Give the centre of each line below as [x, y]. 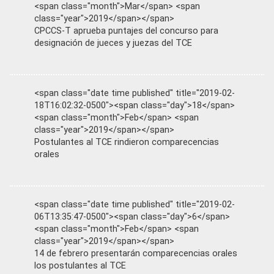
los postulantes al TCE [80, 265]
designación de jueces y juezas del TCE [113, 43]
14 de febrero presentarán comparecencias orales [136, 253]
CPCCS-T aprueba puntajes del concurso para [126, 31]
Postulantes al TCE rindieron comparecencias [127, 142]
